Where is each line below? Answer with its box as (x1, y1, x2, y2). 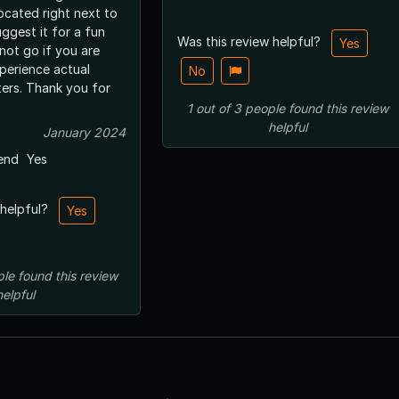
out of (192, 100, 233, 116)
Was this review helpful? (177, 33, 324, 49)
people (245, 100, 285, 116)
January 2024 (43, 124, 126, 140)
